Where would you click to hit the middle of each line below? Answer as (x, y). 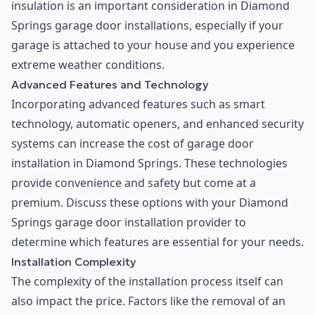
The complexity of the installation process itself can (147, 282)
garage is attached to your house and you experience (153, 45)
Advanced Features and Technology (110, 85)
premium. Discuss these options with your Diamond (150, 203)
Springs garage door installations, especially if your (147, 26)
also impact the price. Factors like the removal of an (148, 301)
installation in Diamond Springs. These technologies (149, 163)
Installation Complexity (74, 262)
